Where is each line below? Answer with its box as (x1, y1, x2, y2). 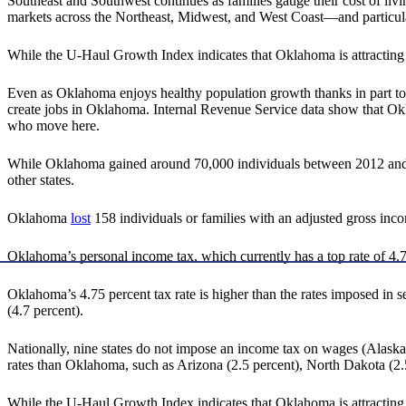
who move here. (7, 118, 100, 134)
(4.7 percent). (7, 303, 83, 319)
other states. (7, 172, 74, 188)
